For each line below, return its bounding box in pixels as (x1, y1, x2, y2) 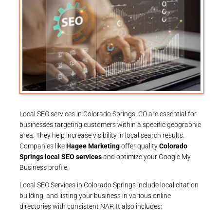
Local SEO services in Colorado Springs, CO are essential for (19, 109, 197, 118)
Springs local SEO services (19, 152, 102, 161)
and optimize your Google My (102, 152, 191, 161)
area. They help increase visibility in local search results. (19, 131, 184, 139)
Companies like (19, 142, 66, 150)
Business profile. (19, 163, 69, 171)
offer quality (120, 142, 159, 150)
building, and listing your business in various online (19, 191, 171, 200)
